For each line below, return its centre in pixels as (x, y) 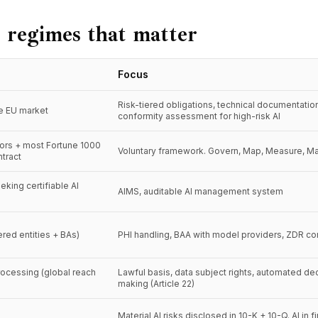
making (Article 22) (156, 284)
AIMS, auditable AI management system (201, 191)
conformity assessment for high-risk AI (199, 116)
